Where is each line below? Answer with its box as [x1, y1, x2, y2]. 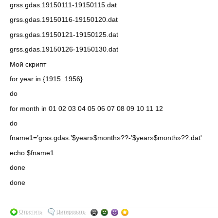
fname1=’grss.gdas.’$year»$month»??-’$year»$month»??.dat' [10, 134, 202, 142]
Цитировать [56, 209, 86, 215]
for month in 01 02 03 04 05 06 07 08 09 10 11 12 [10, 104, 163, 112]
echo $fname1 [10, 148, 54, 157]
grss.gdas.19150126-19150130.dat [10, 45, 118, 54]
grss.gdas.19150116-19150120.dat [10, 16, 118, 24]
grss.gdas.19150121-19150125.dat [10, 30, 118, 38]
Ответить [19, 209, 42, 215]
